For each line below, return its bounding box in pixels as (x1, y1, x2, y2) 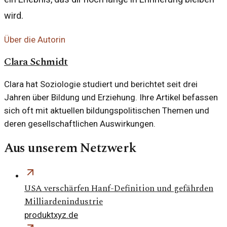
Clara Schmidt (4, 54, 68, 69)
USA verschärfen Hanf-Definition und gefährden (24, 182, 213, 196)
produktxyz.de (24, 210, 78, 220)
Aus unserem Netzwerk (4, 138, 136, 158)
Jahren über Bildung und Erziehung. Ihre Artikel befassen (4, 92, 218, 102)
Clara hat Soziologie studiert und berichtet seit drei (4, 79, 198, 89)
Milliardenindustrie (24, 195, 103, 209)
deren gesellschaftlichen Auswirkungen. (4, 118, 156, 129)
